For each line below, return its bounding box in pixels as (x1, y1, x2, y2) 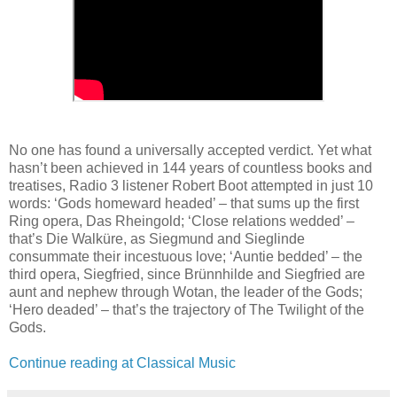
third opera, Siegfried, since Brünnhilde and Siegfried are (9, 266, 365, 282)
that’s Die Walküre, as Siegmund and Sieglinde (9, 230, 305, 246)
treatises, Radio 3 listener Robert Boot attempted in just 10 (9, 177, 373, 193)
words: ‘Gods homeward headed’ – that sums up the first (9, 195, 359, 211)
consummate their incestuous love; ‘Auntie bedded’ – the (9, 248, 362, 264)
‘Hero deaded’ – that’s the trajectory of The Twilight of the (9, 301, 364, 317)
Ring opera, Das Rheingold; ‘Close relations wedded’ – (9, 213, 354, 229)
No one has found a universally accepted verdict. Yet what (9, 142, 371, 158)
